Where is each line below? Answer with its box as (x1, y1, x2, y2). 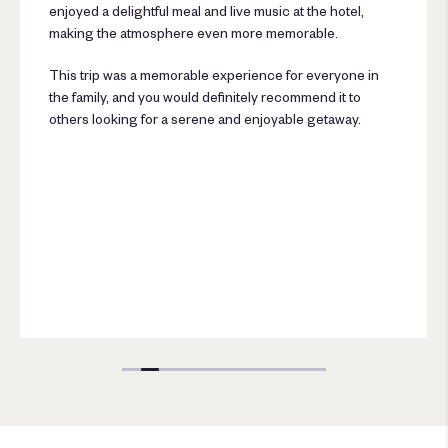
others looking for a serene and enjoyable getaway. (49, 110, 362, 128)
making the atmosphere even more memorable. (49, 24, 339, 42)
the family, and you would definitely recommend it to (49, 88, 362, 106)
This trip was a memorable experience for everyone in (49, 66, 380, 84)
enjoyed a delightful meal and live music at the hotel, (49, 2, 365, 20)
